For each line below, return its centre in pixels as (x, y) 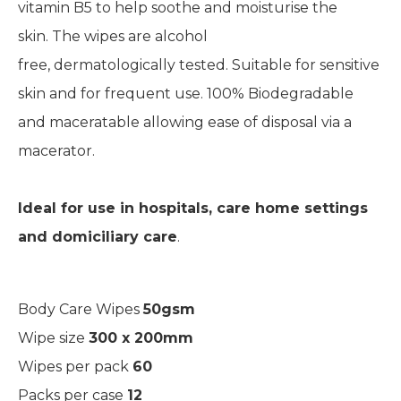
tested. (204, 64)
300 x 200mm (143, 338)
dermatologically (115, 64)
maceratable (94, 122)
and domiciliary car (93, 236)
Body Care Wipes (81, 310)
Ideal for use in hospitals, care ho (146, 208)
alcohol (179, 36)
